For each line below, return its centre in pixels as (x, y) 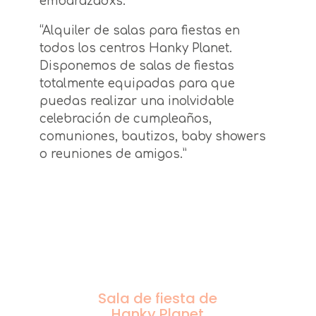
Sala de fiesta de (158, 299)
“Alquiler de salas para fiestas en (140, 31)
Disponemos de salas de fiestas (137, 66)
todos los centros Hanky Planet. (136, 49)
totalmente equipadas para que (137, 84)
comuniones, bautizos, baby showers (153, 137)
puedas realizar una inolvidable (137, 102)
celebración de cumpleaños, (126, 119)
